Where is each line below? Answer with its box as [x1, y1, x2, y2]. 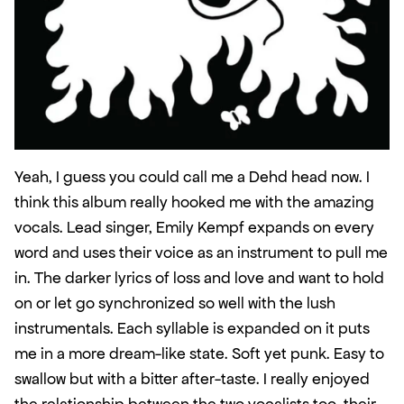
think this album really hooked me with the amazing [14, 192, 374, 213]
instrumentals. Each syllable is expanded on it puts [14, 318, 370, 339]
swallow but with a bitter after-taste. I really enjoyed [14, 369, 370, 390]
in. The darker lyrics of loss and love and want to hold [14, 268, 384, 289]
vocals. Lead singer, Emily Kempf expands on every [14, 217, 374, 238]
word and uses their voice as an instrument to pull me [14, 243, 388, 263]
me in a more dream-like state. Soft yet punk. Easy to [14, 344, 384, 364]
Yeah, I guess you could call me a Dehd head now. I [14, 167, 370, 188]
